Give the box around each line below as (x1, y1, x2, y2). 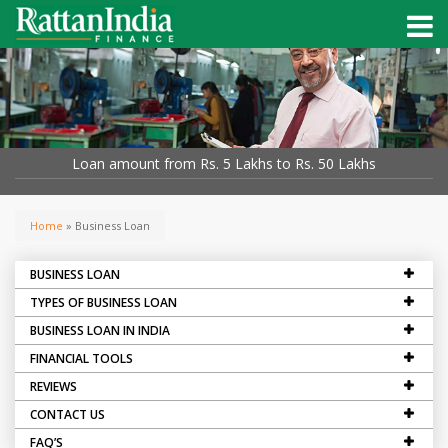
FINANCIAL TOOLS (30, 350, 133, 367)
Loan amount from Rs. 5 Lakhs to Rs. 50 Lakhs (72, 154, 376, 173)
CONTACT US (30, 406, 105, 423)
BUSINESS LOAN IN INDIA (30, 322, 170, 339)
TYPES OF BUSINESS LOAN (30, 294, 177, 311)
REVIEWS (30, 378, 77, 395)
